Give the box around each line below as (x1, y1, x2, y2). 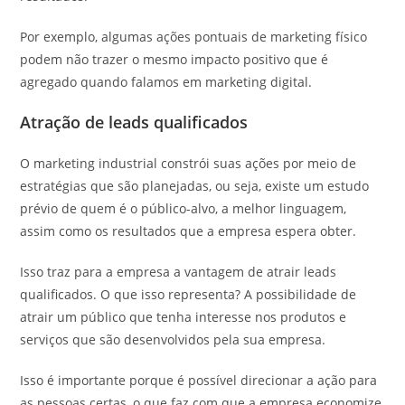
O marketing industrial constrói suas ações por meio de (20, 154, 357, 172)
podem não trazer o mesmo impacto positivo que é (20, 50, 329, 68)
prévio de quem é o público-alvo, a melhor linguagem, (20, 199, 347, 217)
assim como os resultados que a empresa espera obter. (20, 221, 361, 240)
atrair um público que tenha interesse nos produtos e (20, 307, 347, 325)
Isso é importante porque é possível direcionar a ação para (20, 371, 378, 389)
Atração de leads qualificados (20, 110, 249, 133)
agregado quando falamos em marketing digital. (20, 72, 316, 90)
